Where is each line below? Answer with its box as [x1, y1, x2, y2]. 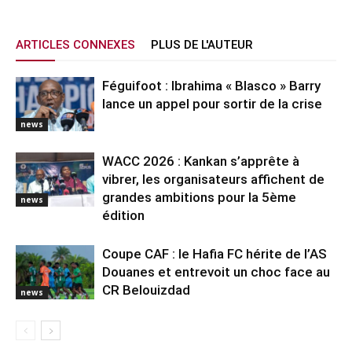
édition [102, 207, 145, 224]
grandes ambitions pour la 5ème [102, 189, 299, 206]
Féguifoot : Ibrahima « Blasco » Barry [102, 78, 321, 94]
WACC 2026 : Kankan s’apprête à [102, 153, 299, 170]
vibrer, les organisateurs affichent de [102, 171, 324, 188]
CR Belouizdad [102, 282, 190, 299]
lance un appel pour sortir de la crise [102, 96, 322, 112]
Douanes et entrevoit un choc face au [102, 264, 330, 280]
